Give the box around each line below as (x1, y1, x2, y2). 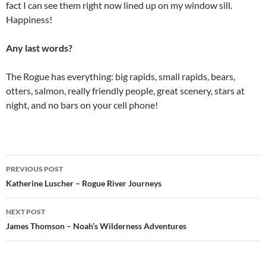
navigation (5, 176, 79, 195)
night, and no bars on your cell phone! (6, 99, 158, 111)
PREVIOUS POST (6, 164, 63, 174)
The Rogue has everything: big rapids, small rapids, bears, (6, 71, 235, 83)
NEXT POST (6, 207, 45, 217)
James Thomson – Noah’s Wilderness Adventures (6, 221, 186, 232)
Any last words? (6, 42, 72, 54)
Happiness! (6, 14, 52, 26)
